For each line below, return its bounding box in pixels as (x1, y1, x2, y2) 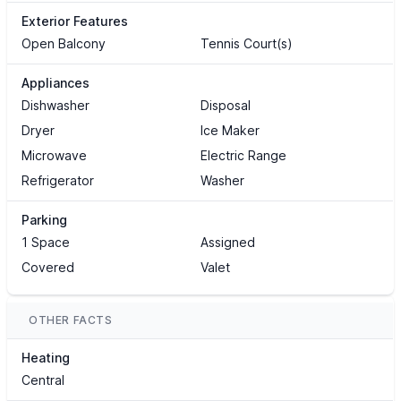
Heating (21, 350, 70, 366)
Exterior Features (21, 13, 128, 30)
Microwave (21, 148, 87, 164)
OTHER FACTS (29, 313, 113, 328)
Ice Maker (200, 123, 260, 139)
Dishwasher (21, 98, 90, 114)
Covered (21, 260, 74, 276)
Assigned (200, 235, 255, 251)
